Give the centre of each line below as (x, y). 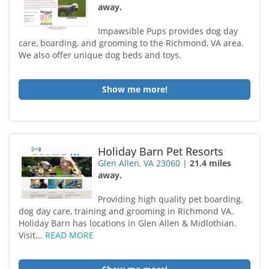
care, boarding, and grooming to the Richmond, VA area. (131, 43)
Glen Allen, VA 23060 (139, 163)
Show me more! (134, 89)
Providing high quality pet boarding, (171, 199)
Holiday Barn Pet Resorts (161, 151)
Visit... (32, 235)
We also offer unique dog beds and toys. (100, 55)
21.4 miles (211, 163)
